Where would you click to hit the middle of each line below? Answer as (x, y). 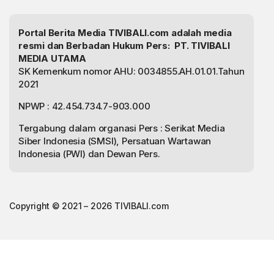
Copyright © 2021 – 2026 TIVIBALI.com (89, 206)
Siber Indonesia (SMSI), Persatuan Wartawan (115, 141)
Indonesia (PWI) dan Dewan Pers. (89, 154)
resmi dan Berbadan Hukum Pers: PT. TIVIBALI (124, 45)
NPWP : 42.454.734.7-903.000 (84, 106)
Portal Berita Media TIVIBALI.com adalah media (125, 32)
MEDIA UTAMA (52, 58)
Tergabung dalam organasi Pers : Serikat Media (122, 128)
